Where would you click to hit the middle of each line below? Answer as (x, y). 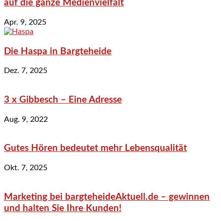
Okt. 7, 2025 (26, 168)
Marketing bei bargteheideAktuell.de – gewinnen (107, 197)
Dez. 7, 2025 (26, 71)
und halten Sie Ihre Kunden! (63, 208)
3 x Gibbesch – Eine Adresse (63, 100)
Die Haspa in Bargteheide (58, 51)
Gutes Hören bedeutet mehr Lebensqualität (95, 148)
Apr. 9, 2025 (25, 22)
